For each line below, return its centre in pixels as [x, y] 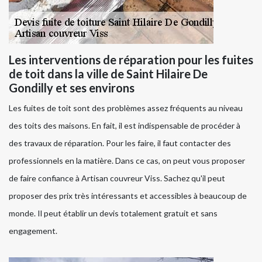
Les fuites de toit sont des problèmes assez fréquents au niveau [126, 108]
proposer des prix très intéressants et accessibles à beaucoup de [128, 196]
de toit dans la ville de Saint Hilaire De [108, 74]
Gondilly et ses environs [72, 88]
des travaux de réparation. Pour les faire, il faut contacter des [120, 143]
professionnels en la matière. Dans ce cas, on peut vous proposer [127, 161]
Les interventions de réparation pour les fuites [131, 60]
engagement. [33, 231]
